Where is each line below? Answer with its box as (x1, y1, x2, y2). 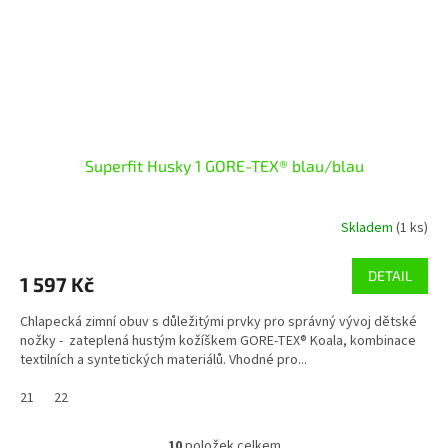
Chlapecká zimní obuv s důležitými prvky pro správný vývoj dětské (20, 311, 417, 332)
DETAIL (368, 266, 412, 284)
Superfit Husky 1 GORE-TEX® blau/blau (84, 155, 364, 175)
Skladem (341, 218, 396, 239)
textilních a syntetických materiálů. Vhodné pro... (20, 349, 307, 370)
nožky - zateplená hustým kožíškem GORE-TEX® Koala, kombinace (20, 330, 416, 351)
